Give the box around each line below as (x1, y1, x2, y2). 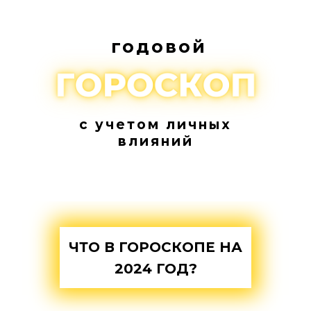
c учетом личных (79, 117, 232, 133)
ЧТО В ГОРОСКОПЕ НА (69, 239, 242, 255)
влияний (117, 133, 194, 149)
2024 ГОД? (114, 260, 197, 277)
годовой (111, 36, 207, 57)
